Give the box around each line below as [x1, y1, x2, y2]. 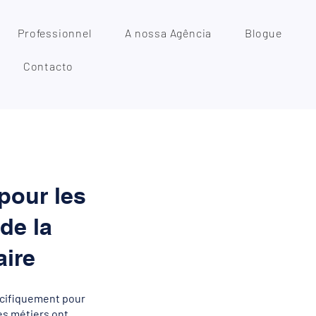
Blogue [244, 26, 282, 39]
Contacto [23, 59, 74, 73]
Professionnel [18, 26, 92, 39]
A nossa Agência [125, 26, 212, 39]
